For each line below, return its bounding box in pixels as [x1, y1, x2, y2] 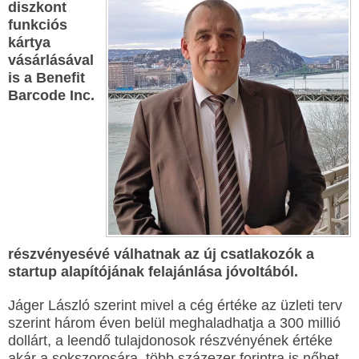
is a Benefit [8, 70, 85, 86]
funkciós [8, 17, 67, 33]
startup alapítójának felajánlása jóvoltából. [8, 264, 298, 280]
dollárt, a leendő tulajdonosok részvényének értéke [8, 333, 333, 349]
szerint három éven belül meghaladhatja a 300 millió [8, 315, 341, 331]
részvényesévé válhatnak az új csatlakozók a [8, 246, 314, 262]
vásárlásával [8, 52, 94, 68]
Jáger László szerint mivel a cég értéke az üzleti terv [8, 297, 342, 313]
